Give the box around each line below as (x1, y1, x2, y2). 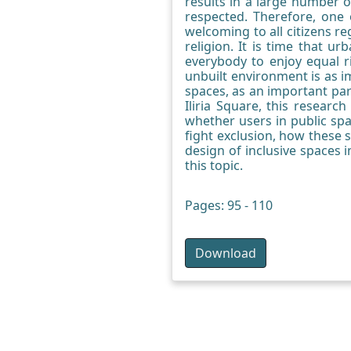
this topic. (185, 157, 243, 174)
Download (195, 244, 256, 262)
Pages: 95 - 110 (185, 197, 273, 214)
